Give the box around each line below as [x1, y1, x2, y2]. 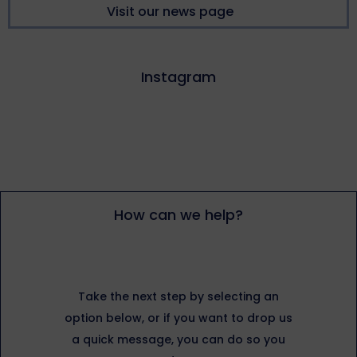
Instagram [141, 66, 216, 87]
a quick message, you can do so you [72, 331, 285, 347]
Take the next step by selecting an [78, 288, 279, 304]
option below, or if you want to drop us [65, 309, 292, 326]
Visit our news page [107, 2, 234, 21]
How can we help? [114, 204, 243, 225]
